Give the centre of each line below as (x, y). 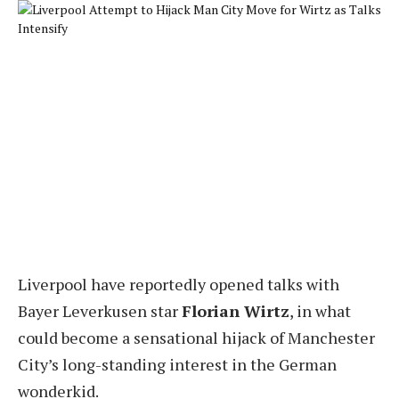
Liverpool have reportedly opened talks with (179, 284)
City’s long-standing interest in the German (177, 364)
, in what (320, 310)
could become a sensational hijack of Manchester (196, 337)
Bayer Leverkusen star (100, 310)
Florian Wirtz (236, 310)
